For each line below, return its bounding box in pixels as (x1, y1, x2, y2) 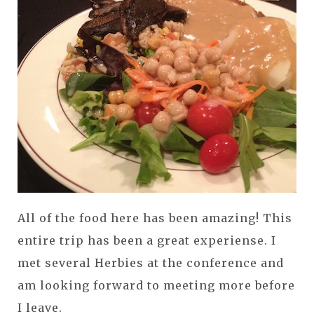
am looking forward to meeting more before (18, 278, 295, 292)
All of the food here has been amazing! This (18, 210, 292, 225)
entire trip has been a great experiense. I (18, 233, 276, 247)
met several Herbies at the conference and (18, 255, 284, 270)
